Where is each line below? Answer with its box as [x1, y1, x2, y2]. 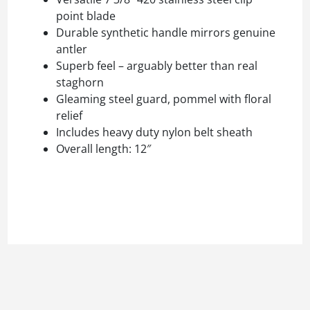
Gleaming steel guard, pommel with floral [56, 91, 271, 107]
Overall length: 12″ [56, 140, 151, 156]
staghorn [56, 74, 104, 90]
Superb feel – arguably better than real [56, 57, 257, 73]
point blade [56, 8, 116, 24]
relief [56, 107, 82, 123]
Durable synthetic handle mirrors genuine [56, 24, 275, 40]
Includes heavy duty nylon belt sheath [56, 124, 253, 140]
